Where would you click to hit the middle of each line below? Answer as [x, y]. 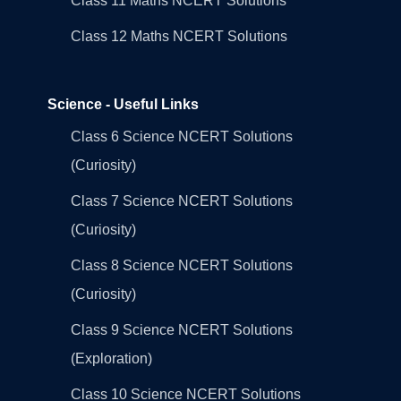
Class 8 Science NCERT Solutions [181, 265]
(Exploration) [111, 358]
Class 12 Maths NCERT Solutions [179, 36]
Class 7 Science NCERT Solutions [181, 200]
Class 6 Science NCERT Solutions [181, 136]
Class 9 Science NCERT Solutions [181, 329]
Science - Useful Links [123, 104]
